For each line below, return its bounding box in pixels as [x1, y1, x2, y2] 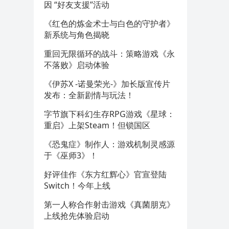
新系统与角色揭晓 [44, 29, 109, 40]
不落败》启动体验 [44, 59, 109, 71]
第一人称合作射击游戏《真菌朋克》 [44, 199, 175, 210]
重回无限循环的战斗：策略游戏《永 [44, 48, 175, 59]
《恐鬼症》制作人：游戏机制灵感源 [44, 139, 175, 150]
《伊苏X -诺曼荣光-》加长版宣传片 [44, 78, 170, 89]
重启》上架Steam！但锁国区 [44, 120, 150, 131]
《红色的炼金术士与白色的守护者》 [44, 18, 175, 29]
